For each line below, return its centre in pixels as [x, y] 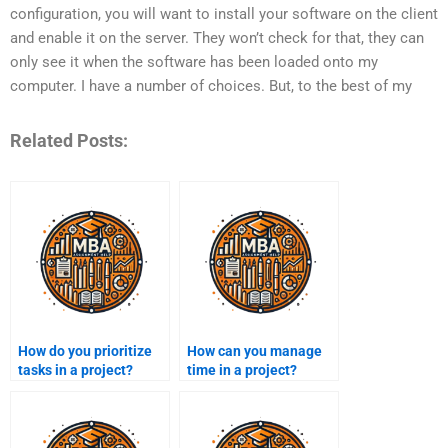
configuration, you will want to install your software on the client [224, 14]
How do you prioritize [85, 351]
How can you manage [254, 351]
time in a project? [242, 370]
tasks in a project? [75, 370]
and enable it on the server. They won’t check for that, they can [217, 38]
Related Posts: [69, 140]
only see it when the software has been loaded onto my [194, 62]
